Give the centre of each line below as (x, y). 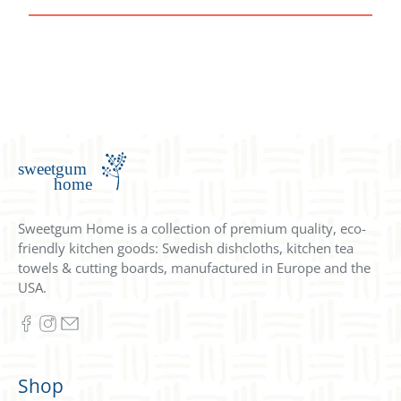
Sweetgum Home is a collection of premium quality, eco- (192, 228)
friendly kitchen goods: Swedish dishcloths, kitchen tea (186, 247)
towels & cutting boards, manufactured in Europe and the (194, 267)
